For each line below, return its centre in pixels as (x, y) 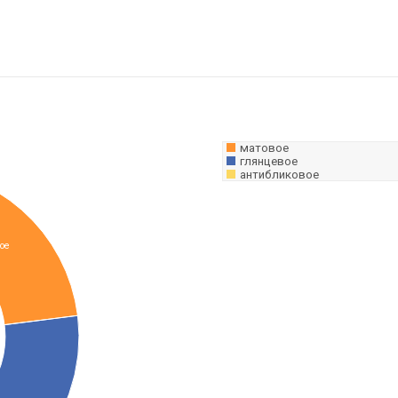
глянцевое (269, 161)
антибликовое (279, 175)
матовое (264, 148)
